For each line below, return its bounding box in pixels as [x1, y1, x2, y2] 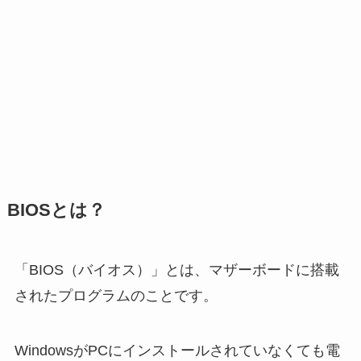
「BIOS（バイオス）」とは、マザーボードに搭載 [14, 261, 339, 278]
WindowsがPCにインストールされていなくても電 [14, 342, 340, 359]
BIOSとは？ [6, 200, 106, 220]
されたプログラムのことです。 [14, 287, 218, 304]
